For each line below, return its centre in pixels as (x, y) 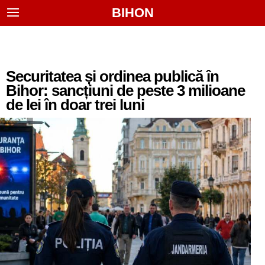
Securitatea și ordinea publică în (112, 76)
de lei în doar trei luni (75, 105)
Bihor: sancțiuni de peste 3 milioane (125, 91)
